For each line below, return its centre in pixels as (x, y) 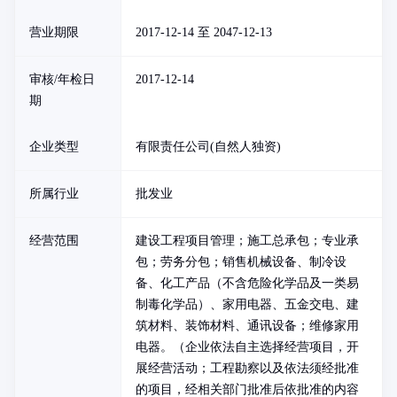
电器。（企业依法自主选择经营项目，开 (247, 347)
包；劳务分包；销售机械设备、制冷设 (241, 262)
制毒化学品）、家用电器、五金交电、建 (247, 304)
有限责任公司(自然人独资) (208, 147)
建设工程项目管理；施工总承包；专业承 (247, 241)
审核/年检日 (62, 79)
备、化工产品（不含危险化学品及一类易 (247, 283)
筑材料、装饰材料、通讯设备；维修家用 (247, 326)
